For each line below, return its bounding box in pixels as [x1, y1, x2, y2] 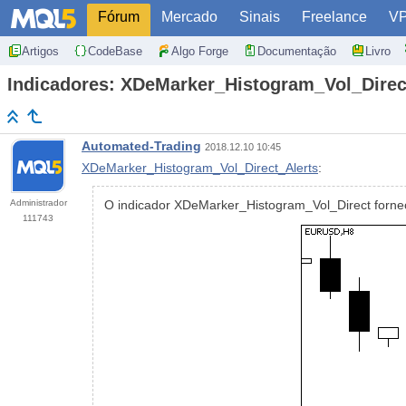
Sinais [239, 9, 280, 24]
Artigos [22, 43, 59, 58]
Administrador [9, 198, 67, 208]
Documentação [257, 43, 336, 58]
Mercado [161, 9, 217, 24]
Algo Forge [171, 43, 228, 58]
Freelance [302, 9, 367, 24]
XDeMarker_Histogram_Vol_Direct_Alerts [82, 160, 318, 176]
